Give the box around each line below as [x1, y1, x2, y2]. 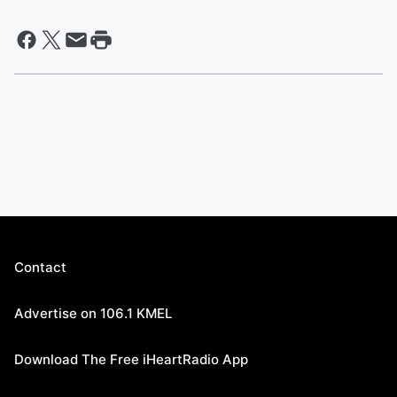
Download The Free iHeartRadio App [14, 351, 248, 369]
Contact [14, 259, 66, 276]
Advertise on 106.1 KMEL [14, 305, 172, 323]
